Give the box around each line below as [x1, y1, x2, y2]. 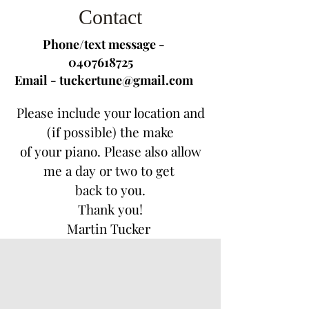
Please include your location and [16, 103, 205, 121]
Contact [79, 6, 142, 28]
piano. [64, 142, 104, 160]
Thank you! [78, 200, 143, 218]
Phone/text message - [42, 36, 165, 52]
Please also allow [103, 142, 201, 160]
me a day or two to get [43, 161, 178, 179]
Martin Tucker [67, 219, 154, 237]
